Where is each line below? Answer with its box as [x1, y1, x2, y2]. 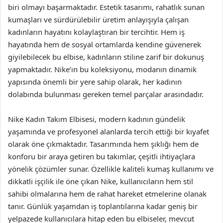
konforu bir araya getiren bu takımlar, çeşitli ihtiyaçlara [8, 151, 195, 161]
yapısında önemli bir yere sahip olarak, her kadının [8, 77, 182, 87]
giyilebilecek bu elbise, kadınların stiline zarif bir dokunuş [8, 52, 204, 62]
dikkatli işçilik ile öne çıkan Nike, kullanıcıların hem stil [8, 176, 193, 186]
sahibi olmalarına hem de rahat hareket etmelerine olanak [8, 189, 207, 199]
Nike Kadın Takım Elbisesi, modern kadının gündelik [8, 114, 185, 124]
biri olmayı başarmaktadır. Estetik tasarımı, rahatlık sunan [8, 2, 205, 12]
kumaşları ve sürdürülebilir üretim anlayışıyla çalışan [8, 14, 189, 24]
